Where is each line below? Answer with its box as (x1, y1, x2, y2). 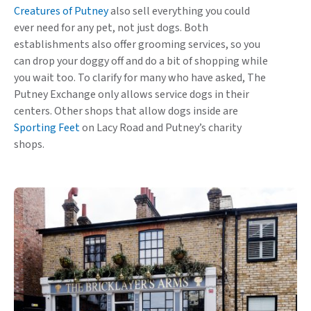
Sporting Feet (14, 120, 80, 136)
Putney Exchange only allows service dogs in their (14, 87, 249, 103)
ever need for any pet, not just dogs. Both (14, 20, 208, 36)
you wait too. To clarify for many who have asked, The (14, 70, 266, 86)
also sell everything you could (108, 3, 250, 19)
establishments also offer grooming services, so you (14, 37, 260, 53)
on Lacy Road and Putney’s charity (80, 120, 242, 136)
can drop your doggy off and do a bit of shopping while (14, 53, 268, 69)
